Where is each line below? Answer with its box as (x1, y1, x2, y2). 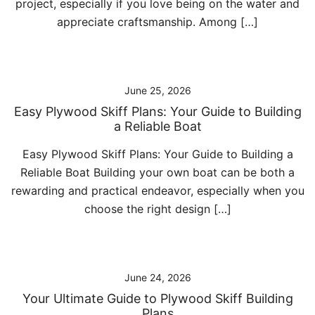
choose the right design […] (84, 202, 231, 216)
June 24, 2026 (124, 271, 191, 283)
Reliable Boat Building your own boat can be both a (20, 165, 295, 179)
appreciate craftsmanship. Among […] (57, 15, 258, 29)
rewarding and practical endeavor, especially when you (11, 184, 304, 198)
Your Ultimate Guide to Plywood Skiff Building (22, 291, 293, 306)
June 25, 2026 (124, 84, 191, 96)
